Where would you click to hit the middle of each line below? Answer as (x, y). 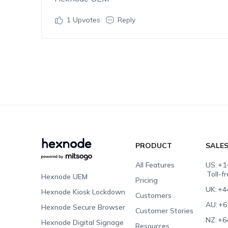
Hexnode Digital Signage (82, 222)
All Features (155, 165)
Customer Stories (165, 211)
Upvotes (85, 20)
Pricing (147, 180)
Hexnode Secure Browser (83, 207)
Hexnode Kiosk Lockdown (83, 192)
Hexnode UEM (64, 177)
